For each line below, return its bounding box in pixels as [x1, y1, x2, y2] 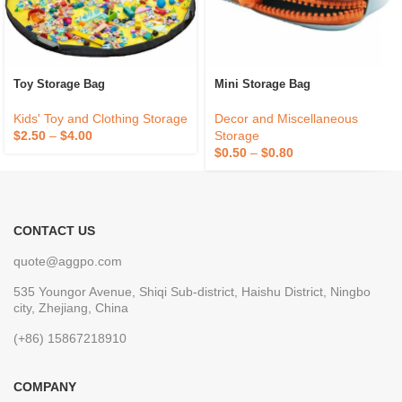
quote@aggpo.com [13, 254, 122, 269]
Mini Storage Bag [214, 77, 310, 92]
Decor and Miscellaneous [214, 111, 358, 127]
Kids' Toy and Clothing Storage [13, 111, 188, 127]
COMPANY [13, 380, 76, 395]
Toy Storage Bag [13, 77, 105, 92]
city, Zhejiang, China [13, 301, 128, 316]
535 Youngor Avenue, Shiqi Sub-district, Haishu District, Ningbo [13, 284, 371, 300]
